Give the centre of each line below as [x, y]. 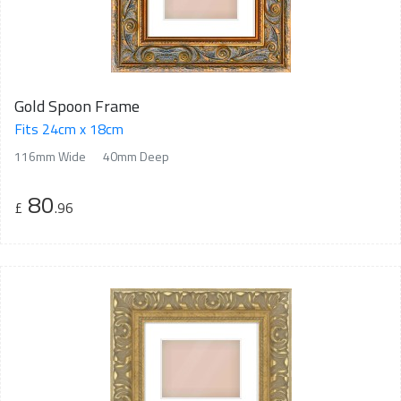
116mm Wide [50, 156]
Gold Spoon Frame [77, 106]
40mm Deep [136, 156]
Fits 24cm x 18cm [69, 128]
